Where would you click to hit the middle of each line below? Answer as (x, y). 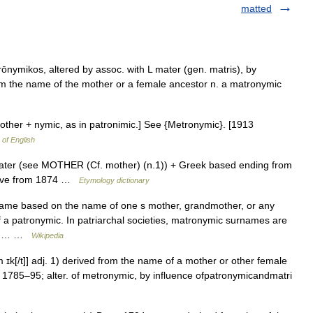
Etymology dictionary (114, 180)
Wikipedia (48, 235)
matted (256, 8)
